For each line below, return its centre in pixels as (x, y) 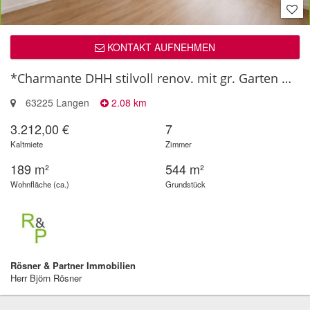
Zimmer (179, 144)
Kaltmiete (27, 144)
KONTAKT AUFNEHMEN (160, 47)
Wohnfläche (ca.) (40, 184)
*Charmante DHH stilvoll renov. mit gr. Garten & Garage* (286, 78)
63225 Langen (62, 102)
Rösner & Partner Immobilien (73, 265)
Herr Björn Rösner (46, 278)
